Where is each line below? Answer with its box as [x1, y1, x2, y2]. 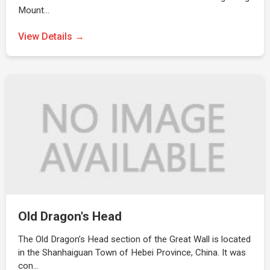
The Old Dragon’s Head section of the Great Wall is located [18, 234, 251, 245]
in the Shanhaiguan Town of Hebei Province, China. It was [18, 247, 246, 258]
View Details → [18, 31, 84, 42]
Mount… [18, 5, 49, 16]
